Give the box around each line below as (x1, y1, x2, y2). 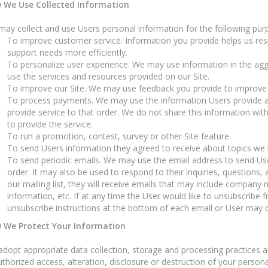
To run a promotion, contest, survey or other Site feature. (7, 130, 231, 142)
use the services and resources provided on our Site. (7, 70, 209, 82)
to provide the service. (7, 118, 93, 130)
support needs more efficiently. (7, 46, 127, 58)
